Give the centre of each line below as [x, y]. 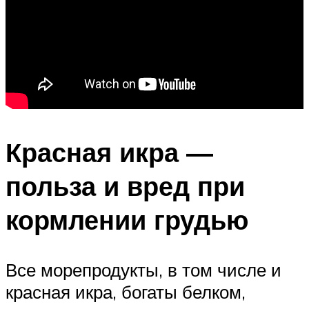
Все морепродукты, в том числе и [143, 269]
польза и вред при [125, 186]
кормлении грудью [127, 220]
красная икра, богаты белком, [126, 291]
